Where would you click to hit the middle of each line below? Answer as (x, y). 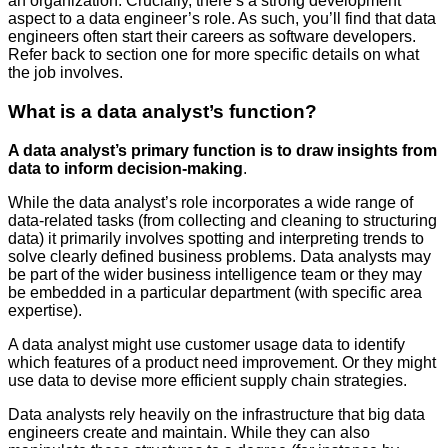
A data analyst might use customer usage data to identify (206, 344)
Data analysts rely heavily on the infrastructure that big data (216, 414)
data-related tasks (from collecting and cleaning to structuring (222, 220)
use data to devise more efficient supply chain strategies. (207, 380)
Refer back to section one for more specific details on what (213, 55)
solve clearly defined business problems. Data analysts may (219, 256)
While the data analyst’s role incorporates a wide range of (210, 202)
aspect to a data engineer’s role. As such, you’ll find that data (222, 19)
